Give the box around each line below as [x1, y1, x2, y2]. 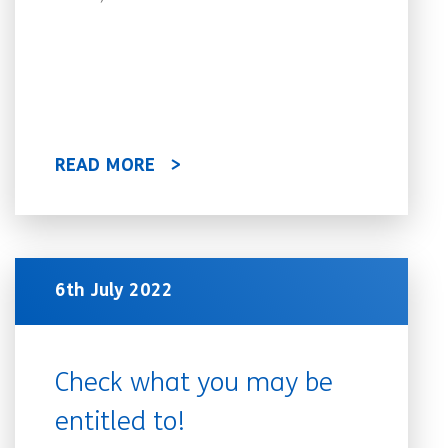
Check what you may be [55, 371, 333, 398]
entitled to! [55, 410, 186, 437]
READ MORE [55, 157, 155, 176]
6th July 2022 [55, 282, 173, 301]
